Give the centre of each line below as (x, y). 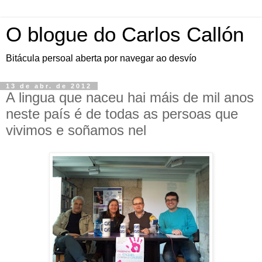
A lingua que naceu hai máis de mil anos (130, 97)
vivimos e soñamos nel (76, 130)
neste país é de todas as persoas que (122, 114)
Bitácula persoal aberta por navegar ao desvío (101, 58)
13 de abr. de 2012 (49, 86)
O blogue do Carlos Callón (125, 35)
